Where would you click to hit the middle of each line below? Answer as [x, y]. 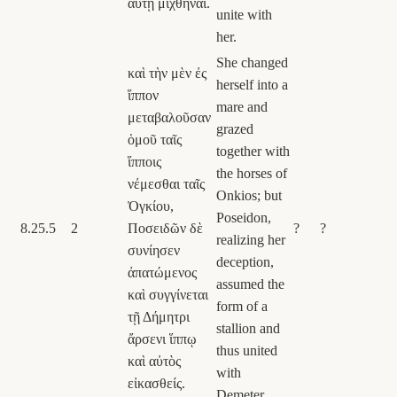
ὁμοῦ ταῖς [155, 139]
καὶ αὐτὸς [154, 361]
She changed [252, 62]
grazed [235, 128]
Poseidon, [244, 217]
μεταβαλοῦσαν [169, 117]
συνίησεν [154, 250]
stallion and [248, 328]
